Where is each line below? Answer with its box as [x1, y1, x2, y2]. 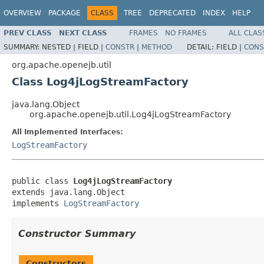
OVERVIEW [4, 9, 41, 17]
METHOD [141, 42, 172, 51]
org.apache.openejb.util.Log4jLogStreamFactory [29, 109, 231, 119]
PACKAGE [48, 9, 81, 17]
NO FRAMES [165, 28, 207, 37]
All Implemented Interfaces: [12, 127, 123, 136]
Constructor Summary [18, 227, 136, 239]
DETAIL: [187, 42, 216, 51]
